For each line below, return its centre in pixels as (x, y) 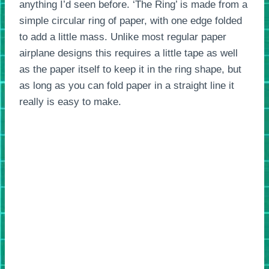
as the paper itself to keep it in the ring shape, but (130, 69)
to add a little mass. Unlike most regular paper (123, 37)
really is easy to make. (70, 101)
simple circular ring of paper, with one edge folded (131, 20)
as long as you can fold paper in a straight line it (127, 85)
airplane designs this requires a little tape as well (128, 53)
